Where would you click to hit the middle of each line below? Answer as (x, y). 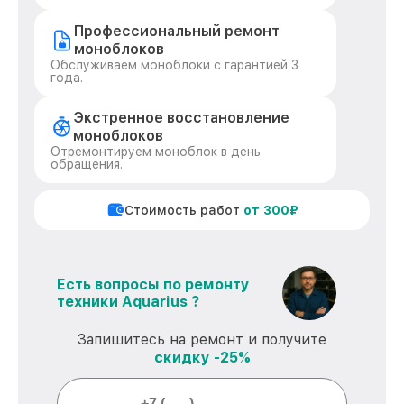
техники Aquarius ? (128, 302)
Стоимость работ (184, 210)
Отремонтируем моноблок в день (156, 151)
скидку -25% (202, 358)
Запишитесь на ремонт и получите (202, 340)
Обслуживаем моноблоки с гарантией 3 (174, 65)
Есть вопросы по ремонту (153, 285)
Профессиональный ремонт (177, 31)
